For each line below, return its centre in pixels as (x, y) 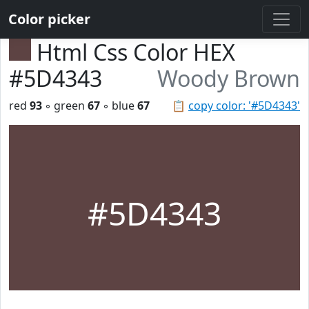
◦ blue (119, 106)
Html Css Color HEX (136, 52)
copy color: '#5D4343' (244, 106)
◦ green (65, 106)
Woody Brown (229, 78)
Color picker (49, 19)
